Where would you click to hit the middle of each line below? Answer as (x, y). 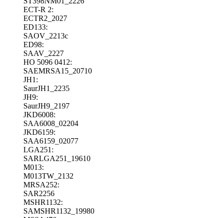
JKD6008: (39, 114)
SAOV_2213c (46, 36)
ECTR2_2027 (45, 18)
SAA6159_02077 (51, 141)
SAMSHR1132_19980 (59, 211)
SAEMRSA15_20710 (58, 71)
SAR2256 (39, 193)
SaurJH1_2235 (46, 88)
